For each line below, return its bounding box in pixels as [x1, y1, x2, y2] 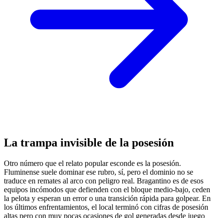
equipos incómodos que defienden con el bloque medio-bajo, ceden [4, 185, 210, 194]
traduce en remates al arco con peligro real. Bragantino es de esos [4, 177, 203, 185]
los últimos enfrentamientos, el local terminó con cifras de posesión [4, 203, 208, 212]
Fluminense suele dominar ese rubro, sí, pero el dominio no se [4, 168, 193, 177]
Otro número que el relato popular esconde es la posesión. [4, 159, 181, 168]
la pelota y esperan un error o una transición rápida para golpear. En [4, 194, 211, 203]
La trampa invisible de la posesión [4, 136, 174, 149]
